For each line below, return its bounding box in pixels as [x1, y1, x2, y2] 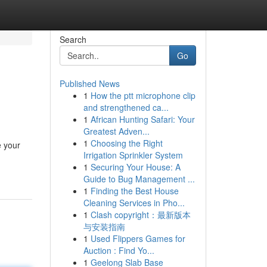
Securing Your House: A [90, 161, 181, 173]
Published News [59, 77, 120, 89]
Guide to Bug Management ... [83, 173, 195, 185]
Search [59, 33, 86, 45]
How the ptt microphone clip [90, 89, 195, 101]
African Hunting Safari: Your [90, 113, 195, 125]
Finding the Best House [90, 185, 179, 197]
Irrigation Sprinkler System [83, 149, 183, 161]
